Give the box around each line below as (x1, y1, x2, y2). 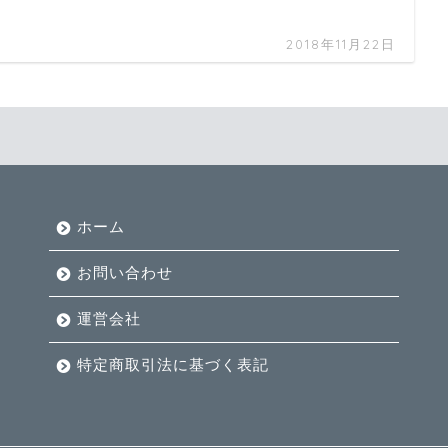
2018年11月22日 (285, 36, 396, 53)
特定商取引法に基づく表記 (77, 356, 269, 374)
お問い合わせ (77, 264, 173, 282)
